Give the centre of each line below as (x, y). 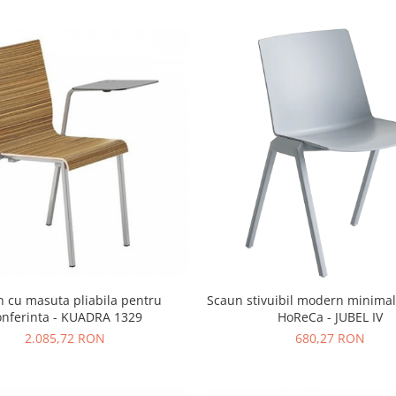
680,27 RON (331, 339)
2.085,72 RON (65, 339)
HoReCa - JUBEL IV (331, 317)
